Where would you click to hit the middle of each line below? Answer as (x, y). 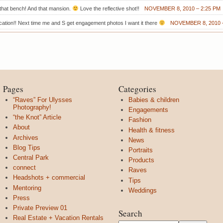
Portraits (141, 150)
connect (24, 168)
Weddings (143, 190)
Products (141, 160)
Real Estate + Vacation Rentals (58, 218)
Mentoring (27, 188)
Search (130, 213)
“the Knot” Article (37, 117)
